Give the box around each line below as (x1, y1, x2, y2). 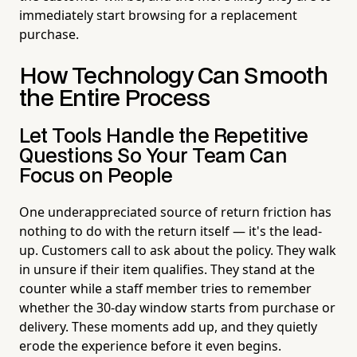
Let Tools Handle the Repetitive (19, 127, 308, 146)
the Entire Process (19, 88, 210, 110)
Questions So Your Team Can (19, 147, 288, 166)
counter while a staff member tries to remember (19, 279, 312, 297)
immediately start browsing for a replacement (19, 6, 297, 24)
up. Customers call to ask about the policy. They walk (19, 241, 336, 259)
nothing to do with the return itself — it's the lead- (19, 222, 322, 240)
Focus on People (19, 167, 173, 186)
